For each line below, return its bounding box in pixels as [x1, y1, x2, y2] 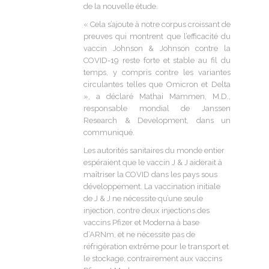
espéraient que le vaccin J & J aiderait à [83, 157, 222, 167]
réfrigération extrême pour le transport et [83, 241, 229, 251]
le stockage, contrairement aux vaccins [83, 253, 222, 263]
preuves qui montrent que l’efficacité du [83, 31, 231, 41]
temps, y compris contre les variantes [83, 67, 231, 77]
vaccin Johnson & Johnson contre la [83, 43, 231, 53]
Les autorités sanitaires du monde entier [83, 145, 225, 155]
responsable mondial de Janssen [83, 103, 231, 113]
